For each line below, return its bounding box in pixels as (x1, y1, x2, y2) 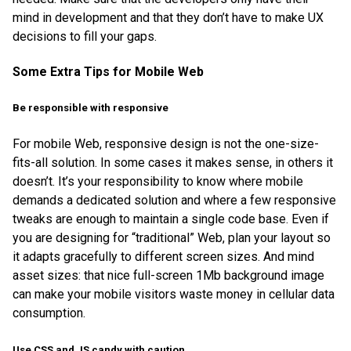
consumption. (13, 306, 85, 321)
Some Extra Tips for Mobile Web (13, 64, 204, 80)
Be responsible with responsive (13, 102, 168, 114)
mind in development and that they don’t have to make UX (13, 9, 324, 25)
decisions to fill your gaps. (13, 28, 157, 44)
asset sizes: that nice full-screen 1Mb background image (13, 268, 324, 284)
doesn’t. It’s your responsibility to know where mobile (13, 174, 303, 190)
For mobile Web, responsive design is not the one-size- (13, 136, 319, 152)
